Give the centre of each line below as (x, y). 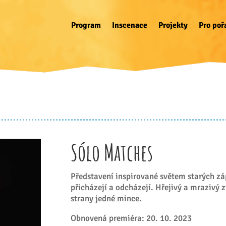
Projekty (173, 25)
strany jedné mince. (106, 198)
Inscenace (130, 25)
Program (86, 25)
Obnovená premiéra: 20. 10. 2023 (131, 218)
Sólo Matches (112, 152)
